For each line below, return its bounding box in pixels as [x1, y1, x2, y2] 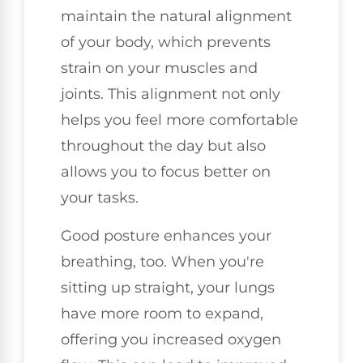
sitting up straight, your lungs [61, 278, 275, 297]
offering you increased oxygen [61, 330, 281, 348]
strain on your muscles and [61, 59, 258, 78]
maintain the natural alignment [61, 7, 292, 26]
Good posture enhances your [61, 226, 271, 245]
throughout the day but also [61, 137, 266, 156]
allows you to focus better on [61, 163, 271, 181]
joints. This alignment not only [61, 85, 280, 104]
